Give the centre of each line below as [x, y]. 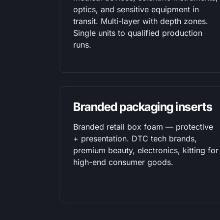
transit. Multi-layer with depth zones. [141, 21]
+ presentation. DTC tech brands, [135, 138]
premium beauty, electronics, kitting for [146, 150]
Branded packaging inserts [143, 107]
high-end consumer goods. [123, 162]
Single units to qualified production [138, 33]
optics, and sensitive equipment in [136, 9]
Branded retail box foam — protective [143, 127]
